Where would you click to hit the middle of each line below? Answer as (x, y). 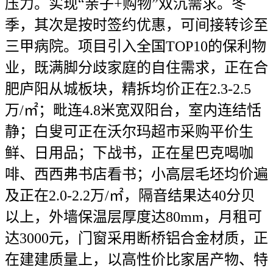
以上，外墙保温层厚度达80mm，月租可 (133, 217)
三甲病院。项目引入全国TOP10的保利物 (136, 46)
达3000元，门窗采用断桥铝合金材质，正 (136, 238)
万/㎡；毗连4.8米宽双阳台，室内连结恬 (133, 110)
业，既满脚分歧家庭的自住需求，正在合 (136, 68)
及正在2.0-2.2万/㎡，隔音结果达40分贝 (130, 196)
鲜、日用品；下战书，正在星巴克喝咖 (129, 153)
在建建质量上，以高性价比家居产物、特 (136, 260)
